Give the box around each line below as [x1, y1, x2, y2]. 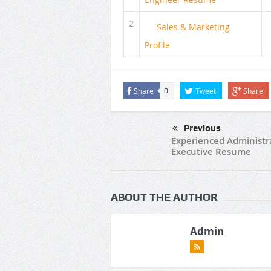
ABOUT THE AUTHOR [111, 191, 218, 204]
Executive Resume [171, 145, 251, 158]
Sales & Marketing [157, 21, 230, 33]
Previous [184, 123, 221, 134]
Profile [145, 39, 170, 51]
